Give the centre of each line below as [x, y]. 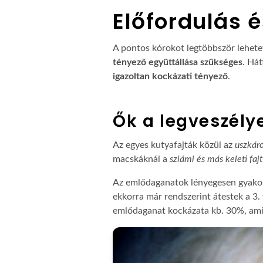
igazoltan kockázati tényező [170, 76]
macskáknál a [141, 159]
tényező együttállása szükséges [178, 62]
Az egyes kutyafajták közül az [174, 145]
